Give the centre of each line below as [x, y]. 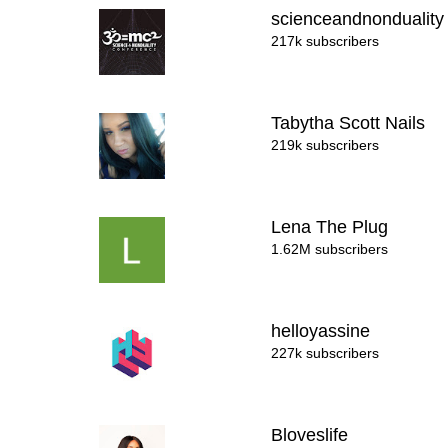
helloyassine [323, 331]
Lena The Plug [332, 227]
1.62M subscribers [330, 249]
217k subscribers [325, 41]
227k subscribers [325, 353]
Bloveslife [312, 435]
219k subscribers [325, 145]
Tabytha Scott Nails [351, 123]
